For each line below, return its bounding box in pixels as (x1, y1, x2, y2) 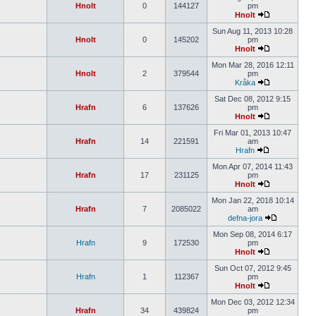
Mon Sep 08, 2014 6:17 (213, 230, 292, 238)
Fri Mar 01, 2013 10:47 (214, 128, 291, 137)
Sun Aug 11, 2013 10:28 (212, 27, 293, 35)
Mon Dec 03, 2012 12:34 (210, 298, 295, 306)
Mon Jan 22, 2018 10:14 (211, 196, 294, 205)
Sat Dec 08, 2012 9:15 (214, 95, 291, 103)
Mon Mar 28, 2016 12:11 (211, 61, 294, 69)
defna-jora (228, 214, 262, 222)
